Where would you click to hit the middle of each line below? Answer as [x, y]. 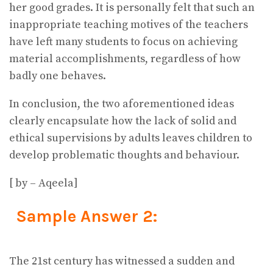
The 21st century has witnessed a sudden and [122, 261]
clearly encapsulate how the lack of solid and [123, 121]
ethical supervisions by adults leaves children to [131, 138]
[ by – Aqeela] [44, 183]
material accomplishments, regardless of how [125, 58]
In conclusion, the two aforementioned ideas [122, 104]
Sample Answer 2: [86, 217]
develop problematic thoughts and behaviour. [124, 155]
